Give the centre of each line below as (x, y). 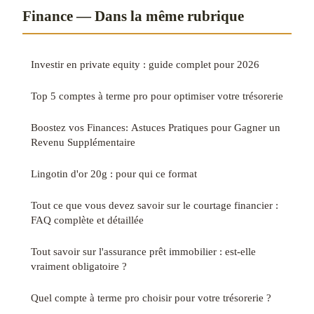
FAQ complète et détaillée (87, 219)
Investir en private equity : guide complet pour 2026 (145, 64)
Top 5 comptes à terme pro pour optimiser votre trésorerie (157, 95)
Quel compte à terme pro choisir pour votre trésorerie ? (151, 297)
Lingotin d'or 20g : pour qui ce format (114, 173)
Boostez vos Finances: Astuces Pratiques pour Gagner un (156, 127)
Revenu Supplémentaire (83, 142)
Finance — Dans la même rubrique (133, 15)
